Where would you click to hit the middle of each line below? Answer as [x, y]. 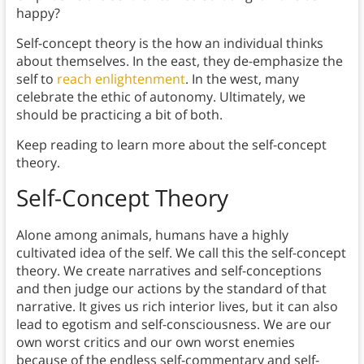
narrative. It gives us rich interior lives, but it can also [177, 306]
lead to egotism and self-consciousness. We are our [173, 324]
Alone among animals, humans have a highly [152, 234]
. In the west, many [242, 78]
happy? [38, 13]
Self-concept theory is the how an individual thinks [169, 43]
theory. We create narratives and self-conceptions [169, 270]
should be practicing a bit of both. [119, 114]
